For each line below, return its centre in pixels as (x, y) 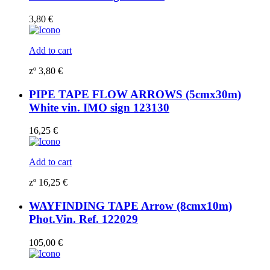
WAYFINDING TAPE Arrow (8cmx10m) (130, 206)
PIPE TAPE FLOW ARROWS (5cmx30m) (135, 94)
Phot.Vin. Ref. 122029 (83, 219)
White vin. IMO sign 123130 (99, 107)
